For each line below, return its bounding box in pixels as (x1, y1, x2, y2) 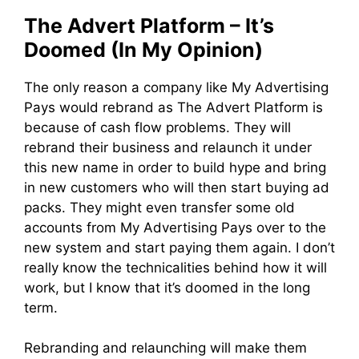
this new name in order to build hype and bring (24, 159, 326, 175)
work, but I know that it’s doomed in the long (24, 279, 310, 296)
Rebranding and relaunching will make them (24, 340, 307, 357)
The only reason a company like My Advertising (24, 79, 329, 95)
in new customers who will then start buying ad (24, 179, 329, 196)
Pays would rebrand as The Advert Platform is (24, 99, 323, 115)
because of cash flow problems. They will (24, 119, 291, 135)
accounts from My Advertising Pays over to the (24, 219, 326, 236)
